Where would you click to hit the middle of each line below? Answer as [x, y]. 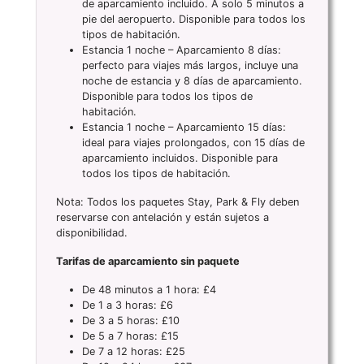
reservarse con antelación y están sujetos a [162, 218]
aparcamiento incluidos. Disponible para [180, 158]
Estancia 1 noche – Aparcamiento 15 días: [184, 128]
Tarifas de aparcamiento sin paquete [148, 262]
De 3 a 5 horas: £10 [131, 321]
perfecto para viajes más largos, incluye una [190, 66]
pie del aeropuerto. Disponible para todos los [194, 19]
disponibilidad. [92, 233]
